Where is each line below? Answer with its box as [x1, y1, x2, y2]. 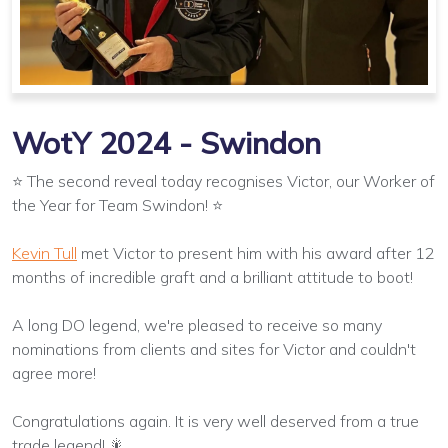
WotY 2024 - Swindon [12, 123, 321, 162]
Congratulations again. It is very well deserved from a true [12, 410, 419, 431]
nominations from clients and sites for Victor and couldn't [12, 338, 416, 359]
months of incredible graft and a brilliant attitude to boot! [12, 266, 413, 287]
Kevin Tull [12, 242, 77, 263]
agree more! [12, 362, 96, 383]
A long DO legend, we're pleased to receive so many [12, 314, 382, 335]
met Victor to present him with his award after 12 [77, 242, 435, 263]
